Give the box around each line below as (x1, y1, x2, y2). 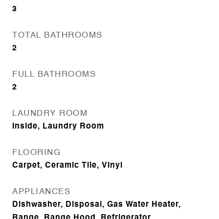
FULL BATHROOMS (12, 70, 96, 79)
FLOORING (12, 149, 61, 157)
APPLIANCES (12, 188, 70, 196)
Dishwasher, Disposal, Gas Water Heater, (12, 201, 181, 209)
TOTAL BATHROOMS (12, 31, 103, 40)
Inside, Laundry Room (12, 123, 104, 131)
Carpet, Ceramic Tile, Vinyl (12, 162, 123, 170)
